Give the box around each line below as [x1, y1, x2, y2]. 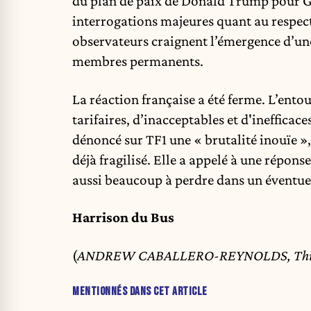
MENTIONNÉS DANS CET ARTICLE [72, 285, 208, 299]
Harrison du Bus [72, 209, 174, 226]
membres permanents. [72, 53, 203, 70]
